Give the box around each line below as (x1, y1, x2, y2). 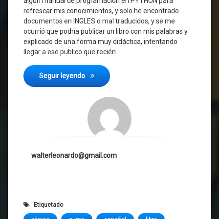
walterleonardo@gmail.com (31, 152, 117, 160)
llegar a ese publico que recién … (23, 48, 122, 56)
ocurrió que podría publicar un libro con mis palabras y (23, 27, 188, 36)
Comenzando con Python (86, 71, 164, 80)
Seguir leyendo (39, 72, 87, 80)
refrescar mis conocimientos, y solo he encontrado (23, 7, 179, 15)
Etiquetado (34, 201, 63, 209)
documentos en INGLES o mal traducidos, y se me (23, 17, 175, 25)
